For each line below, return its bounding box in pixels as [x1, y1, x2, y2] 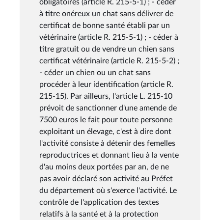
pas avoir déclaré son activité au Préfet [39, 174, 173, 183]
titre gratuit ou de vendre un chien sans [39, 45, 174, 53]
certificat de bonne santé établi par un [39, 21, 170, 29]
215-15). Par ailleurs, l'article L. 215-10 [39, 92, 172, 100]
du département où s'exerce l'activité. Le [39, 186, 177, 194]
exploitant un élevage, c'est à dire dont [39, 127, 171, 136]
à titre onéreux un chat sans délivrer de [39, 9, 173, 18]
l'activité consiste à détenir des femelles [39, 139, 175, 147]
